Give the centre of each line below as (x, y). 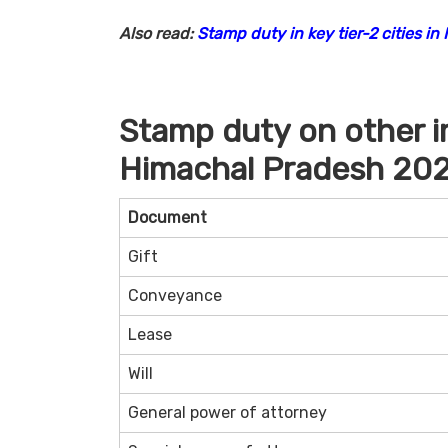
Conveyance (174, 295)
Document (167, 217)
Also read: (157, 33)
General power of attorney (227, 412)
